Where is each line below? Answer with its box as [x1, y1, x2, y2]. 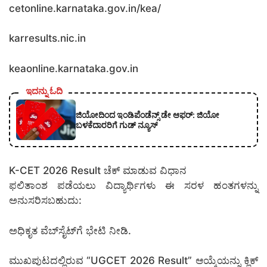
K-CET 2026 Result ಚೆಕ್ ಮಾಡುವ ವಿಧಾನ [9, 164, 187, 177]
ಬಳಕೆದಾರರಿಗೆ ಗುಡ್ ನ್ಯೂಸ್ [76, 120, 158, 131]
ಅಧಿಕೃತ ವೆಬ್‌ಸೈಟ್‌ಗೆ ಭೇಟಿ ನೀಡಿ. [9, 224, 131, 237]
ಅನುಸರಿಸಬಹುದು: [9, 194, 82, 207]
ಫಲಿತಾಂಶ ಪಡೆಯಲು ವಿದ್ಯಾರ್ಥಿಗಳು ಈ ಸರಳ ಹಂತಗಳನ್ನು [9, 179, 258, 192]
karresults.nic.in [9, 32, 86, 45]
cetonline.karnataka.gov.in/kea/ [9, 2, 161, 14]
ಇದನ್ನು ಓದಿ [26, 85, 63, 97]
